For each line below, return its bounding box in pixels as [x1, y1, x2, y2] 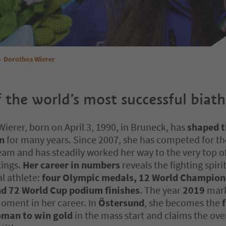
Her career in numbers [23, 158, 120, 172]
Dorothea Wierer [4, 54, 55, 64]
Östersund [98, 196, 144, 209]
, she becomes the [144, 196, 222, 209]
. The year [140, 184, 183, 197]
